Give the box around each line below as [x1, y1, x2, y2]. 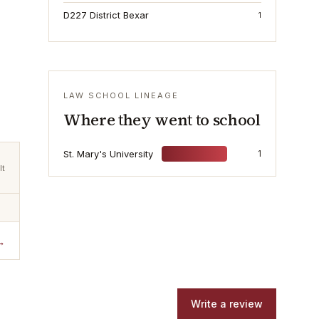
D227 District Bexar [63, 9, 149, 21]
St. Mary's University [63, 148, 153, 159]
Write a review [191, 298, 263, 310]
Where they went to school [63, 109, 261, 130]
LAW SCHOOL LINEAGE [63, 90, 179, 100]
